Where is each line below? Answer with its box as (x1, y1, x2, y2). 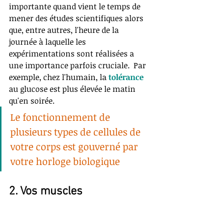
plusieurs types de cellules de (10, 125, 143, 139)
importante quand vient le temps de (9, 1, 142, 12)
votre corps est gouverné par (10, 139, 140, 154)
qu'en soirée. (9, 95, 55, 107)
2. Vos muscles (9, 185, 82, 199)
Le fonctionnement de (10, 110, 112, 124)
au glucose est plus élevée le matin (9, 83, 137, 95)
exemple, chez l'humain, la (9, 72, 109, 83)
